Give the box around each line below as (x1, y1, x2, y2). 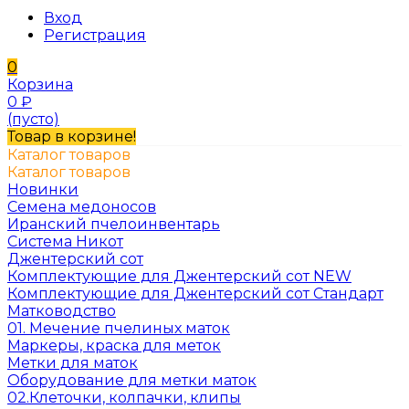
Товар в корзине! (7, 128, 136, 145)
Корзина (7, 76, 73, 93)
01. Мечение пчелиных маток (7, 320, 230, 337)
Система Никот (7, 233, 123, 250)
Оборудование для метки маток (7, 372, 257, 389)
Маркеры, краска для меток (7, 337, 221, 354)
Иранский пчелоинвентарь (7, 215, 220, 233)
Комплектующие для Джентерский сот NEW (7, 267, 351, 285)
